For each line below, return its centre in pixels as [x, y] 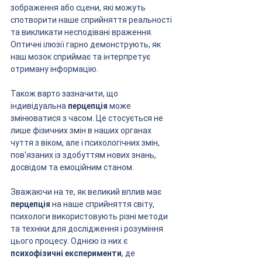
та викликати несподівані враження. [82, 32]
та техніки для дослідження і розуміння [88, 228]
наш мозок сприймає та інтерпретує [81, 56]
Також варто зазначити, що [65, 93]
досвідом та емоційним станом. [72, 167]
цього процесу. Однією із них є [70, 241]
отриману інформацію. [54, 69]
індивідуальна [39, 106]
